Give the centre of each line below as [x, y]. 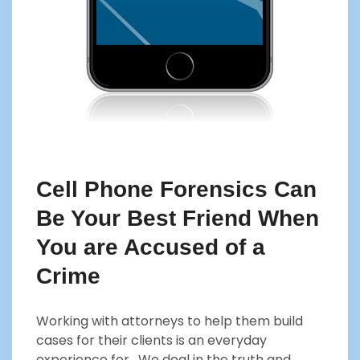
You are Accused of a [151, 247]
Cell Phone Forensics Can [176, 190]
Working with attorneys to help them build [170, 321]
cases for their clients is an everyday [151, 341]
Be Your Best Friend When [178, 219]
